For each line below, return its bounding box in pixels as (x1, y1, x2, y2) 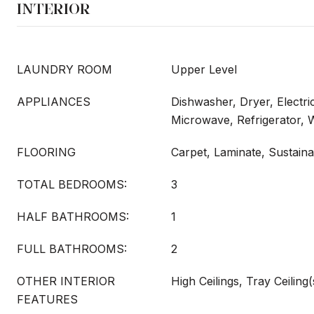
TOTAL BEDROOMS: (17, 177, 127, 191)
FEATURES (17, 292, 78, 306)
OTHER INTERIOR (17, 274, 115, 288)
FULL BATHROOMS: (17, 242, 127, 256)
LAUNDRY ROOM (17, 62, 112, 76)
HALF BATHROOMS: (17, 210, 129, 224)
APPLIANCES (17, 95, 90, 109)
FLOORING (17, 145, 76, 159)
